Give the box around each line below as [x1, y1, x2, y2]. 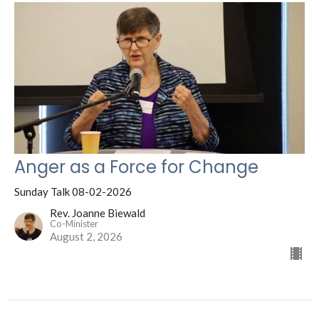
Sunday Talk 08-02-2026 [14, 185, 132, 199]
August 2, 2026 [50, 230, 122, 244]
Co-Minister [50, 218, 98, 230]
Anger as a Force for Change [14, 155, 258, 179]
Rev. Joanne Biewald [50, 206, 145, 220]
